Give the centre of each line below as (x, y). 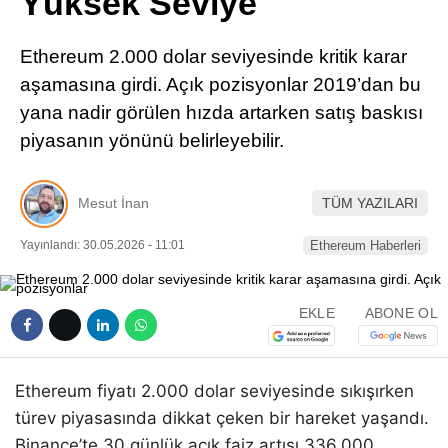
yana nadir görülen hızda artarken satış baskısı (221, 112)
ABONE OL (401, 313)
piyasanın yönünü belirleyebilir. (152, 140)
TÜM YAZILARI (370, 203)
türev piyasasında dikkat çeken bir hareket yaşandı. (222, 417)
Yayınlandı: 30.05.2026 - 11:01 (102, 244)
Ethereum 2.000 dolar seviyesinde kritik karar (213, 56)
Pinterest (331, 25)
